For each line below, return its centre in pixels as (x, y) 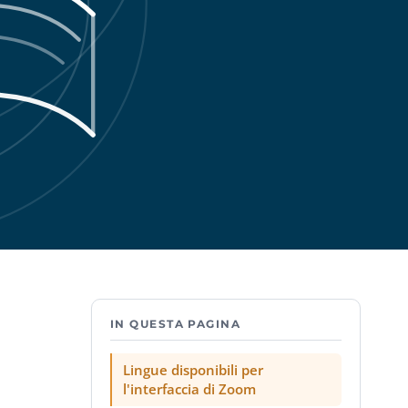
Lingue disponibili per (193, 370)
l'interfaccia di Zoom (189, 389)
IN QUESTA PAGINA (176, 324)
